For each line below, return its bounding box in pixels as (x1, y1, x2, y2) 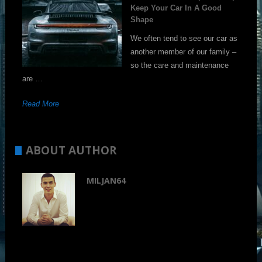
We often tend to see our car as (130, 33, 238, 43)
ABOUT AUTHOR (26, 142, 117, 158)
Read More (22, 99, 60, 108)
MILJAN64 (87, 175, 126, 187)
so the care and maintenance (130, 60, 229, 70)
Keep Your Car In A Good (130, 3, 222, 12)
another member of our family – (130, 47, 237, 56)
